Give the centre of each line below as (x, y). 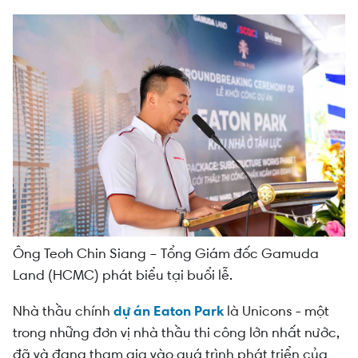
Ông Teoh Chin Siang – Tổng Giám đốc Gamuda (166, 253)
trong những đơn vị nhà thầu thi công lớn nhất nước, (176, 332)
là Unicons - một (276, 310)
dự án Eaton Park (169, 310)
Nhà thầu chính (63, 310)
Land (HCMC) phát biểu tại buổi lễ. (123, 274)
